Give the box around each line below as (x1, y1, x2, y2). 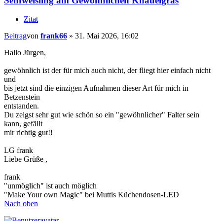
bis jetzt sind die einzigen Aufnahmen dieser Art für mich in (4, 84, 188, 93)
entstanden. (4, 102, 39, 110)
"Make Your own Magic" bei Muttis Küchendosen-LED (4, 190, 179, 199)
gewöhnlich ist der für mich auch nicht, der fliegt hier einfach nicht (4, 66, 211, 75)
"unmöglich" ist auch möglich (4, 182, 97, 190)
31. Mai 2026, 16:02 (75, 32, 139, 40)
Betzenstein (4, 93, 40, 102)
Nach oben (4, 199, 38, 208)
